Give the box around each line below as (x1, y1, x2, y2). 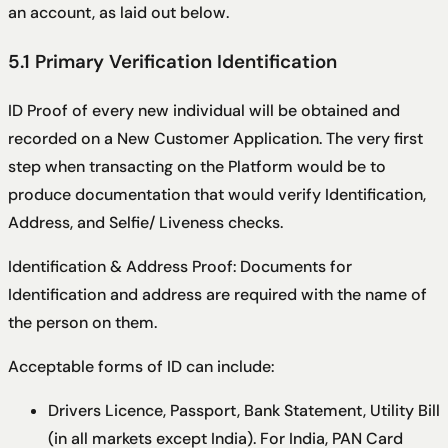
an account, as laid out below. (8, 2, 229, 24)
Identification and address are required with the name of (8, 283, 427, 305)
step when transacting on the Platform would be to (8, 155, 386, 177)
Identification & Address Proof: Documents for (8, 255, 352, 277)
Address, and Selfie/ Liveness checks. (8, 211, 283, 233)
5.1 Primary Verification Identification (8, 48, 337, 74)
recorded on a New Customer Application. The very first (8, 127, 423, 149)
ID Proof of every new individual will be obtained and (8, 99, 400, 121)
